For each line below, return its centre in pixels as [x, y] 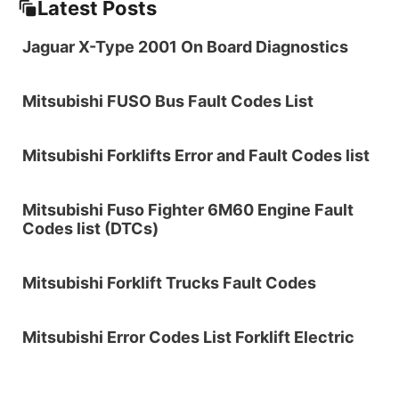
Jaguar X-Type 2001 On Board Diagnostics [185, 47]
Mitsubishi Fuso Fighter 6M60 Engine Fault [188, 210]
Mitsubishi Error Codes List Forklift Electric [188, 338]
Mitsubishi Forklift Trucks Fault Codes [169, 283]
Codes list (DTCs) [90, 229]
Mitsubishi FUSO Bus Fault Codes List [168, 102]
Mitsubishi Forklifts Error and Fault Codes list [196, 156]
